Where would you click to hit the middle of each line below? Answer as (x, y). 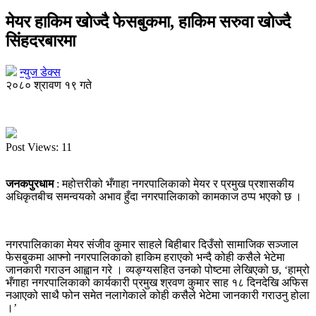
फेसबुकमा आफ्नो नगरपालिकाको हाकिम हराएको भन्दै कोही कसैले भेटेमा (145, 257)
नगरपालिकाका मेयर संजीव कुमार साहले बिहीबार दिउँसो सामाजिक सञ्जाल (152, 244)
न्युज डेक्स (40, 72)
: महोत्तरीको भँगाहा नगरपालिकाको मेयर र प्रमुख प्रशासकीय (175, 183)
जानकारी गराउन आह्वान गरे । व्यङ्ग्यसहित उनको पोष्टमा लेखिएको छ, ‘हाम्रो (158, 269)
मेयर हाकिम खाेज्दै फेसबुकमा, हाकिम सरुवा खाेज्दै (148, 22)
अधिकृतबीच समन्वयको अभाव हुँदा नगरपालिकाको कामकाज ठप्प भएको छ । (154, 196)
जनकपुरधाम (31, 183)
